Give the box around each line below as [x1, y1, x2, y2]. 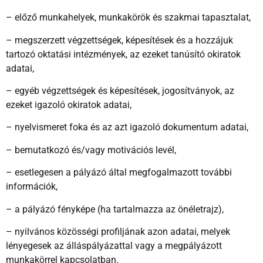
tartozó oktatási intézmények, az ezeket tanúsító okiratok [6, 48, 241, 60]
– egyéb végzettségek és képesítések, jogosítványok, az [6, 85, 234, 97]
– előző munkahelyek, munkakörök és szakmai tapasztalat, [6, 12, 251, 23]
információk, [6, 181, 58, 193]
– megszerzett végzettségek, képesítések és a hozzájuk [6, 34, 233, 46]
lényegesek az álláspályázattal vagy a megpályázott [6, 240, 222, 252]
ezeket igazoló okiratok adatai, [6, 99, 131, 111]
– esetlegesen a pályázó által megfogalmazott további [6, 167, 232, 178]
